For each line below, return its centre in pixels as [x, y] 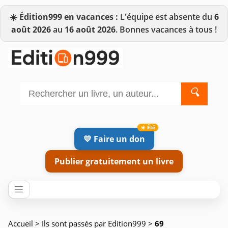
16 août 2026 [90, 30]
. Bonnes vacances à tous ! [166, 30]
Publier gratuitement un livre [114, 161]
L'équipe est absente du [166, 17]
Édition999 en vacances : [68, 17]
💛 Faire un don [114, 139]
